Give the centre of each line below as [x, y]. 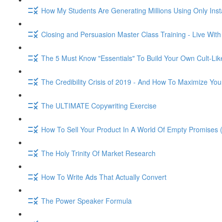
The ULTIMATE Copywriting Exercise [99, 105]
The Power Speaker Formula [86, 200]
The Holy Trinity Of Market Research [98, 153]
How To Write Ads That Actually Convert [104, 177]
